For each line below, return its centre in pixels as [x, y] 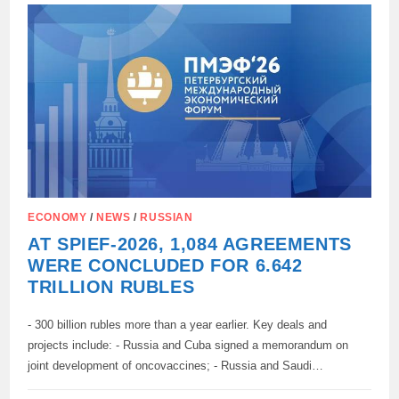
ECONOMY [57, 218]
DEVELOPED [169, 71]
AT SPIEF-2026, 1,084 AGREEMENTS [190, 244]
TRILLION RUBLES [111, 287]
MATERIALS [167, 36]
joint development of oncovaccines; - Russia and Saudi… [176, 366]
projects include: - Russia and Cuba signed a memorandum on [188, 346]
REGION [155, 117]
